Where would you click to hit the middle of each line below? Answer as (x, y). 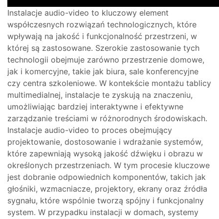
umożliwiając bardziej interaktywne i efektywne (95, 107)
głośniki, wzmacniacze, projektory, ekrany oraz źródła (107, 189)
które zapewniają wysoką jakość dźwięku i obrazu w (105, 153)
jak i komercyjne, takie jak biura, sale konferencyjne (103, 71)
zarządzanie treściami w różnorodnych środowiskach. (107, 118)
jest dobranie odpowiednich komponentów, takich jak (107, 177)
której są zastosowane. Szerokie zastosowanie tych (103, 48)
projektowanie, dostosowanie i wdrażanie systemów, (105, 142)
